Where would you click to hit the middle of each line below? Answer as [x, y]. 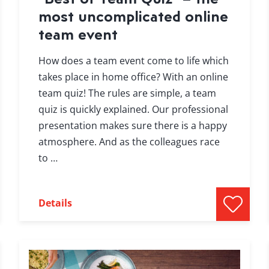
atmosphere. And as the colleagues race [129, 142]
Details [55, 203]
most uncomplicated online [133, 16]
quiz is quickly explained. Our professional [133, 110]
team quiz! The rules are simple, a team [127, 93]
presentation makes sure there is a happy [132, 126]
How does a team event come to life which [133, 61]
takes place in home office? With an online [133, 77]
